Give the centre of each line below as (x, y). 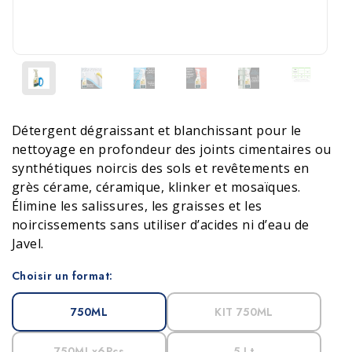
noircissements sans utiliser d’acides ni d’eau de (161, 225)
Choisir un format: (62, 276)
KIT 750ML (244, 312)
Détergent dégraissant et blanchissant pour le (157, 130)
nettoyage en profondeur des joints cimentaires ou (172, 149)
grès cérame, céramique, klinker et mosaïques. (156, 187)
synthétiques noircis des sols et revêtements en (161, 168)
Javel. (28, 244)
